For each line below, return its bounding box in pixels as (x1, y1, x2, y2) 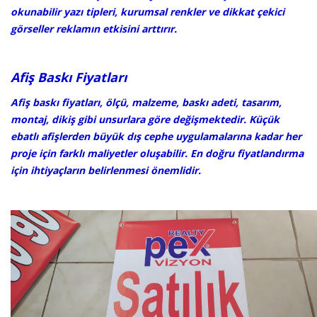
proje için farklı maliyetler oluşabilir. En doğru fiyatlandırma (11, 146, 304, 160)
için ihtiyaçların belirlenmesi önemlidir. (11, 163, 201, 177)
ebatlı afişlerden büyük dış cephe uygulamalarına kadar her (11, 129, 301, 143)
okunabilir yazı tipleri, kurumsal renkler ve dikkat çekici (11, 4, 284, 18)
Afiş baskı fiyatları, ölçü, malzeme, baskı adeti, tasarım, (11, 95, 282, 109)
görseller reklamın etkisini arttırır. (11, 21, 177, 35)
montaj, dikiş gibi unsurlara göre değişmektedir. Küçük (11, 112, 279, 126)
